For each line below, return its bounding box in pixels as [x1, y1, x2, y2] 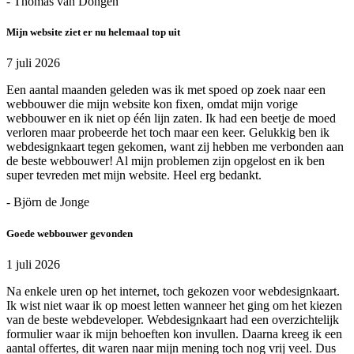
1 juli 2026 [6, 257, 60, 271]
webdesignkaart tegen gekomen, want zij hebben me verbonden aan [6, 140, 344, 154]
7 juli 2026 [6, 56, 60, 70]
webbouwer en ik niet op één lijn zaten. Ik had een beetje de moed [6, 111, 336, 126]
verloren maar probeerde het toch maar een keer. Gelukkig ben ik [6, 126, 330, 140]
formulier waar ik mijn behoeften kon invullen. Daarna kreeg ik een [6, 326, 342, 341]
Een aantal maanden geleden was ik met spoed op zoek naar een [6, 83, 326, 97]
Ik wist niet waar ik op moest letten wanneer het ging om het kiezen [6, 298, 342, 312]
